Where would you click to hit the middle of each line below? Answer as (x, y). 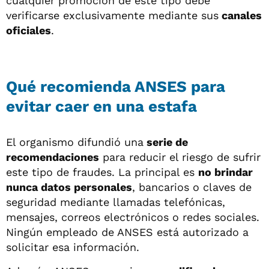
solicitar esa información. (73, 247)
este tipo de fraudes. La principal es (102, 172)
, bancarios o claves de (192, 187)
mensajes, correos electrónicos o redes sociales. (133, 217)
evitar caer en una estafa (101, 106)
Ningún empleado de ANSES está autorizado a (127, 232)
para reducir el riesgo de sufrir (180, 157)
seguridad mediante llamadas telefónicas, (116, 202)
